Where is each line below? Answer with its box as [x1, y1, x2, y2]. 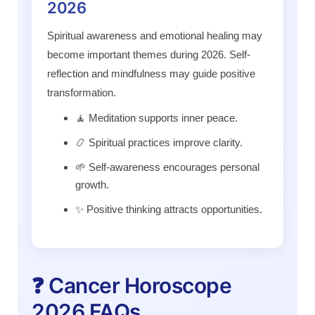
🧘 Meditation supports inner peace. [75, 111, 238, 124]
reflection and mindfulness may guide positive [47, 67, 255, 79]
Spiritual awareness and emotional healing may [47, 29, 262, 41]
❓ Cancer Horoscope [32, 273, 231, 299]
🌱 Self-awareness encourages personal [75, 160, 259, 173]
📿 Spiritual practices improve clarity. [75, 136, 243, 148]
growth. [75, 178, 109, 191]
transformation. [47, 86, 116, 98]
